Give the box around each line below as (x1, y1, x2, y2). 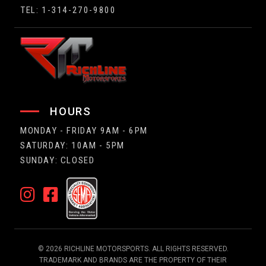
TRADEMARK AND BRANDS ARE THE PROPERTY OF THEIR (39, 255, 227, 264)
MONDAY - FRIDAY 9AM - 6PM (20, 125, 148, 136)
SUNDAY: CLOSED (20, 154, 95, 166)
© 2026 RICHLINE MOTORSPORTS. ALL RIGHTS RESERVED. (37, 244, 229, 253)
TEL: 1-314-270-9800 (20, 4, 116, 15)
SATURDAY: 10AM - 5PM (20, 140, 125, 151)
